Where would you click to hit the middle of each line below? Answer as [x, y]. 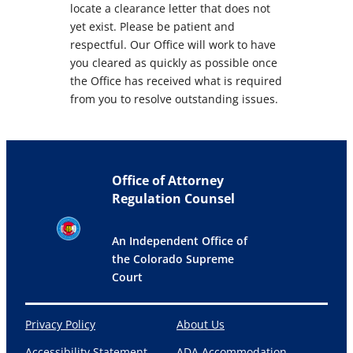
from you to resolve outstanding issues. [174, 99]
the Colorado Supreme [173, 259]
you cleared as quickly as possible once [174, 63]
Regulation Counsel [173, 199]
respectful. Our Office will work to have [173, 45]
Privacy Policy [60, 325]
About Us [201, 325]
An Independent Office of [180, 241]
